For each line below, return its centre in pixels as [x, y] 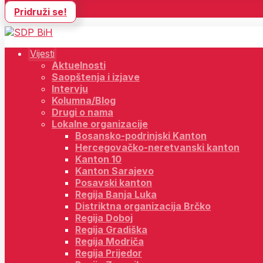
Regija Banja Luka [116, 194]
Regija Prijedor [109, 253]
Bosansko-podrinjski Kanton [141, 136]
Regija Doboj [104, 218]
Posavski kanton [114, 183]
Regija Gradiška [111, 230]
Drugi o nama [82, 112]
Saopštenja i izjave [96, 77]
